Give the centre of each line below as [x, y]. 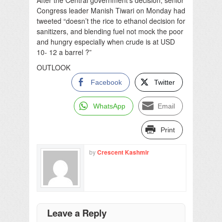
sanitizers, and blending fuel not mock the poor [110, 31]
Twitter [165, 82]
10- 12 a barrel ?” [64, 52]
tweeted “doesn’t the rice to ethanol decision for [111, 21]
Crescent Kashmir [123, 152]
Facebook [106, 82]
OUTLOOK [54, 67]
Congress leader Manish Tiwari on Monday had [111, 10]
